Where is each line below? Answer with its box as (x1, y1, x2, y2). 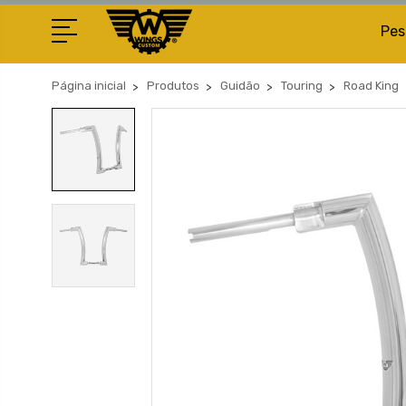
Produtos (147, 79, 199, 92)
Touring (281, 79, 323, 92)
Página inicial (52, 79, 126, 92)
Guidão (220, 79, 260, 92)
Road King (343, 79, 399, 92)
